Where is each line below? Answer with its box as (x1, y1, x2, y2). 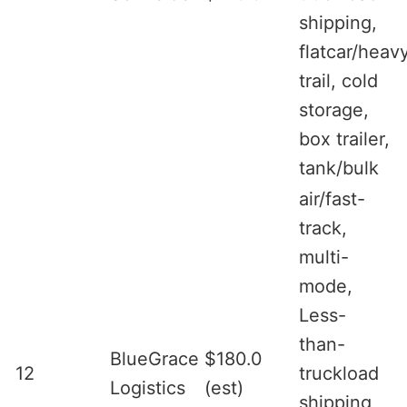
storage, (299, 98, 369, 121)
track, (299, 216, 347, 239)
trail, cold (299, 69, 378, 92)
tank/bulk (299, 156, 379, 179)
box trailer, (299, 127, 390, 150)
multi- (299, 245, 349, 268)
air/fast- (299, 187, 365, 210)
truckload (299, 362, 379, 384)
